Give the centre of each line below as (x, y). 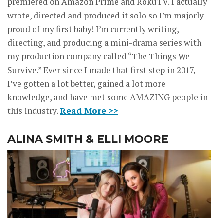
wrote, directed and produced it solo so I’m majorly (106, 16)
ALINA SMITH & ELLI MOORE (88, 139)
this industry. (34, 111)
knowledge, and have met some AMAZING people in (108, 97)
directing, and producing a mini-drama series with (104, 43)
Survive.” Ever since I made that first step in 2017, (101, 70)
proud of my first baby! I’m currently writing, (93, 29)
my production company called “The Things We (99, 56)
